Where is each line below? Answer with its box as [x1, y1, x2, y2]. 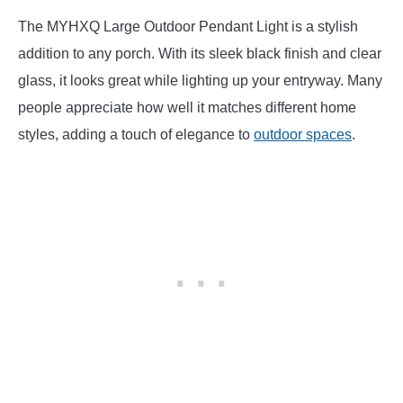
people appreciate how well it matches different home [18, 100, 356, 116]
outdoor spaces [254, 127, 352, 143]
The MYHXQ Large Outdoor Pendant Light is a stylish [18, 19, 358, 35]
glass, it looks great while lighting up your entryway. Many [18, 73, 382, 89]
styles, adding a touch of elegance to [18, 127, 254, 143]
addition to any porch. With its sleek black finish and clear [18, 46, 381, 62]
